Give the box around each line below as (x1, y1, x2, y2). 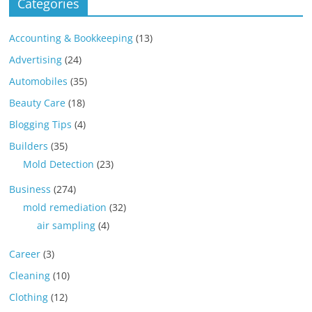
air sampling (37, 219, 96, 233)
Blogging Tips (9, 118, 72, 132)
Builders (9, 139, 49, 153)
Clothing (9, 290, 49, 304)
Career (9, 247, 41, 261)
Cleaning (9, 269, 51, 283)
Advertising (9, 53, 63, 67)
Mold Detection (23, 157, 95, 171)
